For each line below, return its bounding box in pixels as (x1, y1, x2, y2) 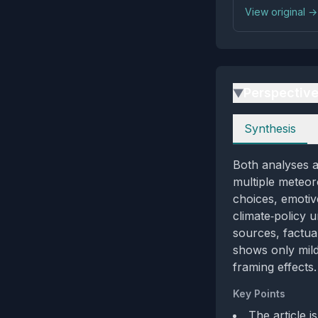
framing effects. (233, 260, 317, 275)
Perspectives (232, 115, 301, 130)
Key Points (233, 287, 285, 300)
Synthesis (244, 121, 296, 136)
